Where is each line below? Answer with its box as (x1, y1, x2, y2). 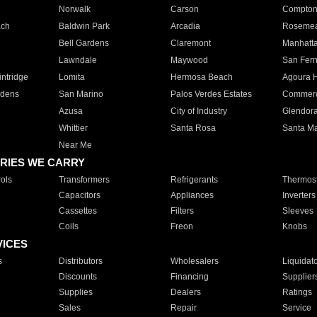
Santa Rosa (170, 123, 216, 133)
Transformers (58, 175, 110, 185)
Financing (170, 272, 209, 282)
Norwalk (58, 4, 91, 14)
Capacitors (58, 190, 100, 200)
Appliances (170, 190, 214, 200)
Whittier (58, 123, 88, 133)
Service (282, 303, 311, 313)
